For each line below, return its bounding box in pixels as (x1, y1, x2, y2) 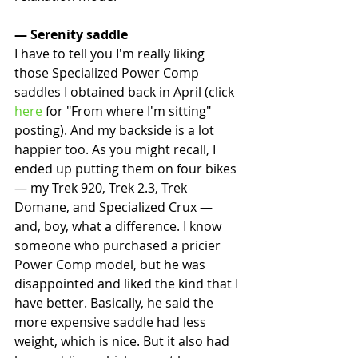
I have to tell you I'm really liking (14, 44, 208, 62)
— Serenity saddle (14, 25, 128, 43)
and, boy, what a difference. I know (14, 217, 225, 235)
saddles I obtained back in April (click (14, 82, 237, 101)
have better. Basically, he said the (14, 293, 217, 312)
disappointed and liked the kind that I (14, 274, 241, 292)
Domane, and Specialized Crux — (14, 197, 216, 216)
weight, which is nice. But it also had (14, 332, 233, 350)
